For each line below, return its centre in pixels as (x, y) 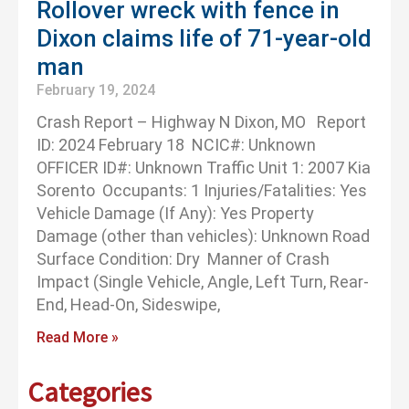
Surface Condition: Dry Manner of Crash (183, 259)
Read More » (78, 338)
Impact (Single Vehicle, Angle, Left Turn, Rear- (203, 282)
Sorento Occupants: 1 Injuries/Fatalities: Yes (202, 191)
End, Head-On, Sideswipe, (128, 305)
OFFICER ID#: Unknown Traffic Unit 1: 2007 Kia (204, 168)
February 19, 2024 (96, 90)
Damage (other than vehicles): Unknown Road (203, 236)
